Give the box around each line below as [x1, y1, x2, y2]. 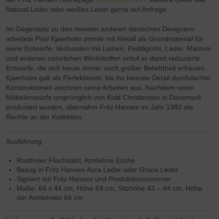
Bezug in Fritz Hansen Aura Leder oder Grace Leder [17, 166, 179, 174]
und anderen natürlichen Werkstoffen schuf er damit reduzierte [6, 54, 200, 63]
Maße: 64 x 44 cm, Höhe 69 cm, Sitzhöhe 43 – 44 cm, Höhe [17, 184, 203, 193]
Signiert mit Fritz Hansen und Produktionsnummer [17, 175, 172, 183]
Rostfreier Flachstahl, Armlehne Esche [17, 156, 135, 165]
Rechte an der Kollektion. [6, 113, 84, 121]
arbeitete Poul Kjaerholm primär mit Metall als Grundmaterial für [6, 35, 204, 43]
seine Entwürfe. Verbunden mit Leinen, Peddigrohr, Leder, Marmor [6, 44, 212, 53]
